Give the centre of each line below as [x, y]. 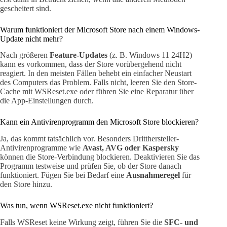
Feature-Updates [79, 55]
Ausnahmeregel [153, 175]
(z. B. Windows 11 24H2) [150, 55]
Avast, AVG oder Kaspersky [131, 148]
